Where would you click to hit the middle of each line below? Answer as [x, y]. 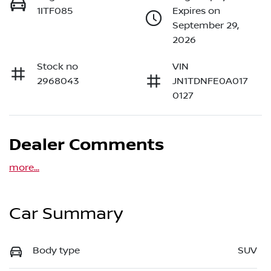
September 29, [206, 26]
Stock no [57, 67]
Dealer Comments [87, 145]
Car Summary [66, 214]
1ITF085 [55, 11]
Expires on [196, 11]
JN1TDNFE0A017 [210, 81]
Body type [56, 251]
